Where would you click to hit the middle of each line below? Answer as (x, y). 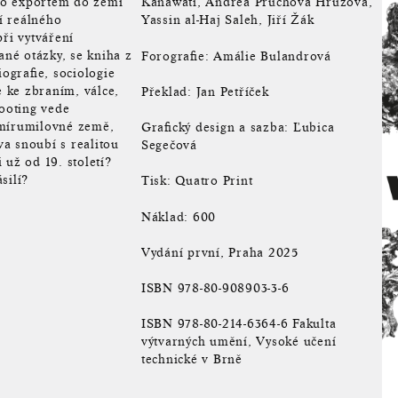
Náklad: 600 (178, 216)
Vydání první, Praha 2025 (219, 252)
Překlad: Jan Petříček (205, 91)
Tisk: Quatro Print (197, 181)
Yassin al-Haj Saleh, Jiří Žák (227, 20)
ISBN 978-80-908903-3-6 (215, 288)
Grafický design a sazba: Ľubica (238, 127)
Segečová (169, 145)
